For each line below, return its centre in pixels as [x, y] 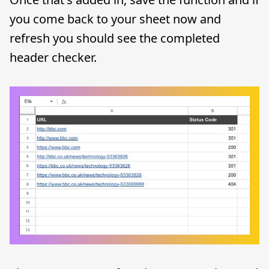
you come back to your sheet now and [115, 19]
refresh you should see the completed [115, 38]
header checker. [53, 58]
